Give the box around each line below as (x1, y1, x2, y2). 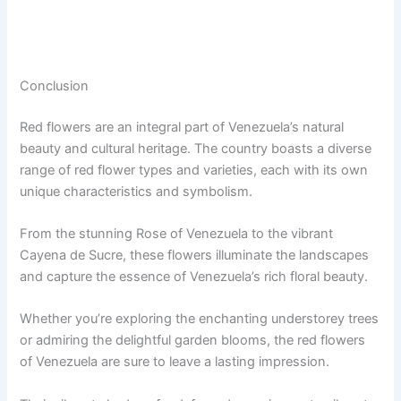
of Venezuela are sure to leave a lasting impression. (20, 354, 330, 371)
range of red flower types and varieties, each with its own (20, 161, 369, 178)
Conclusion (20, 77, 90, 94)
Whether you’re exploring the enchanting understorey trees (20, 311, 380, 328)
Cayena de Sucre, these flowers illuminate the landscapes (20, 247, 370, 264)
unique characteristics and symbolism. (20, 183, 253, 200)
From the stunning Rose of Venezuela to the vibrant (20, 226, 334, 243)
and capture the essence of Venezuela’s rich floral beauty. (20, 269, 369, 286)
